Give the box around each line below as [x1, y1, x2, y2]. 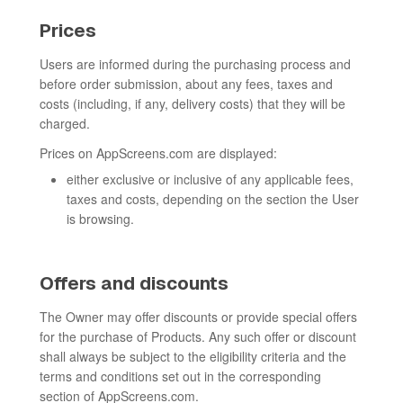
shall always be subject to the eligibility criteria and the [40, 347, 346, 365]
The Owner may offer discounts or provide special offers [40, 308, 357, 326]
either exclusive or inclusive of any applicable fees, [67, 170, 354, 188]
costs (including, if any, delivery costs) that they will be [40, 94, 345, 112]
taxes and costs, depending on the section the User [67, 190, 359, 208]
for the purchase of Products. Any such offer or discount [40, 327, 356, 345]
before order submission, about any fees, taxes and [40, 75, 333, 93]
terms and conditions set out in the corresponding [40, 367, 321, 385]
